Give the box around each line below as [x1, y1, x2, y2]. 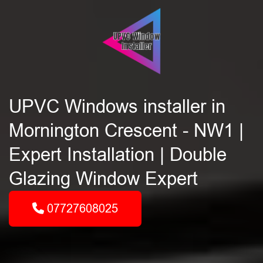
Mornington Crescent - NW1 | [9, 120, 244, 141]
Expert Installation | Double [9, 144, 227, 165]
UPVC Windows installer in [9, 96, 225, 117]
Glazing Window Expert [9, 168, 198, 189]
